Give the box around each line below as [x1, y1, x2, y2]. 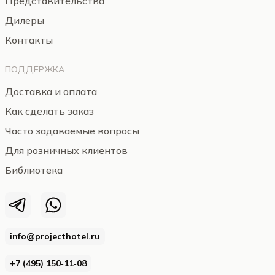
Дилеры [5, 14, 44, 26]
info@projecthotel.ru [10, 231, 100, 242]
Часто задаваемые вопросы [5, 125, 139, 137]
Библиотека [5, 164, 63, 176]
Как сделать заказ [5, 105, 94, 117]
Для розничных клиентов [5, 144, 128, 157]
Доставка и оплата [5, 85, 97, 98]
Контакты [5, 34, 53, 46]
